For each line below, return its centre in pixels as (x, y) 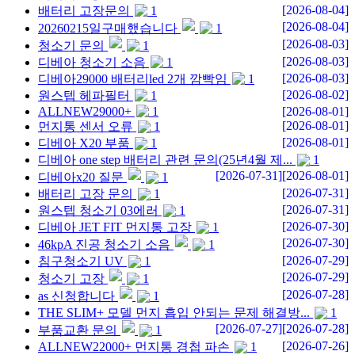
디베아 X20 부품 (84, 143)
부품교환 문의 (78, 330)
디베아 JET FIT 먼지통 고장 (115, 227)
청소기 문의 (71, 45)
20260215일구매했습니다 (108, 28)
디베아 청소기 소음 (92, 62)
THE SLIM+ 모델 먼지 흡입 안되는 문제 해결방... (174, 313)
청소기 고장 (71, 279)
